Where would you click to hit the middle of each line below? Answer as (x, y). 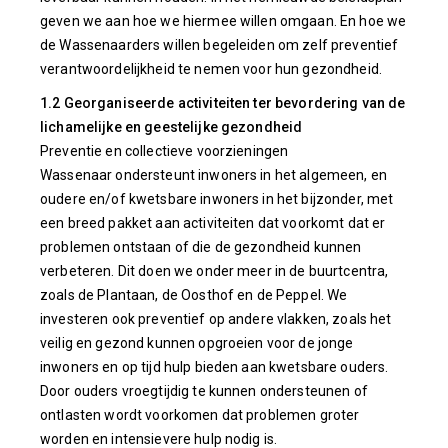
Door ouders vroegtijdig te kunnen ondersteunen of (204, 391)
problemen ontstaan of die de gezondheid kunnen (201, 247)
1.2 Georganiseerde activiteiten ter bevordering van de (223, 103)
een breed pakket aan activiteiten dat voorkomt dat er (213, 223)
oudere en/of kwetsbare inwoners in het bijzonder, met (217, 199)
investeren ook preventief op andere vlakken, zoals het (216, 319)
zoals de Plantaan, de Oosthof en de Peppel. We (194, 295)
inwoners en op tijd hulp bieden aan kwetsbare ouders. (214, 367)
